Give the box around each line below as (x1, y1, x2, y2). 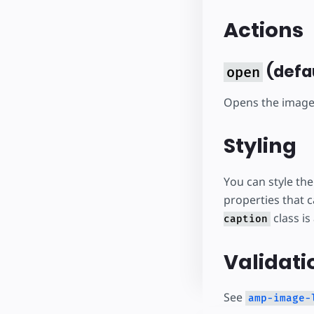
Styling (223, 132, 296, 161)
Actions (223, 15, 303, 44)
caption (223, 212, 268, 225)
